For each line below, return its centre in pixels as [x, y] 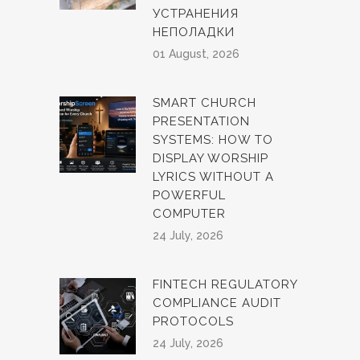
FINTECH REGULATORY [225, 284]
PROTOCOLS [193, 321]
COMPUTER [189, 214]
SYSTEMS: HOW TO [213, 140]
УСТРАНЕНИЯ [196, 14]
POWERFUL [189, 195]
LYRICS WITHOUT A [213, 177]
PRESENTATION [201, 121]
